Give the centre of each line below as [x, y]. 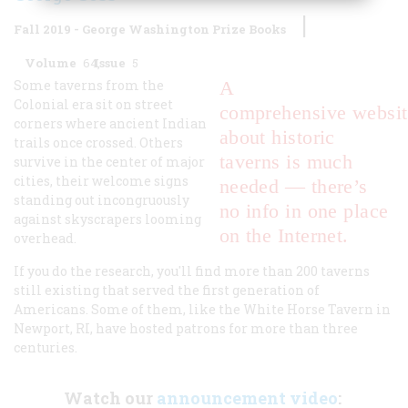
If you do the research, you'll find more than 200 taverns [192, 270]
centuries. [46, 347]
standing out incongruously [102, 199]
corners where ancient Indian [110, 123]
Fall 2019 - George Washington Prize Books [150, 29]
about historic [277, 137]
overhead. [46, 238]
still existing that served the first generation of [167, 290]
